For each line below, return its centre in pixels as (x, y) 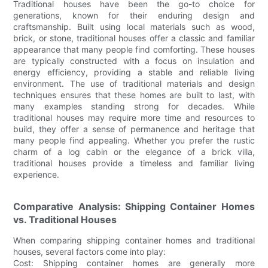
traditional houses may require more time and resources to (134, 117)
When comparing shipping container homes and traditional (134, 240)
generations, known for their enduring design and (134, 15)
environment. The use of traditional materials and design (134, 83)
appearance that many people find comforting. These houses (134, 49)
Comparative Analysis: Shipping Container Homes (134, 206)
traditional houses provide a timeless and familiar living (134, 163)
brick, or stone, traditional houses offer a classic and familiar (134, 38)
